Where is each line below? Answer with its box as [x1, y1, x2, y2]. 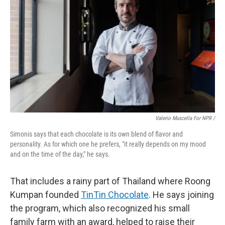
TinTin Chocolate [81, 189, 149, 200]
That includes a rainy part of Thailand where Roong [10, 176, 210, 187]
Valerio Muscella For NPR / [155, 115, 215, 122]
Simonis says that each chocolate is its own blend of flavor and [10, 130, 183, 139]
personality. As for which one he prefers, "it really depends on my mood [10, 140, 206, 149]
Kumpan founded [10, 189, 81, 200]
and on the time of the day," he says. [10, 150, 110, 159]
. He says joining [149, 189, 214, 200]
